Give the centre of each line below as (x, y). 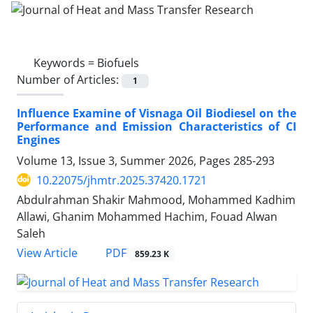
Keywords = (65, 63)
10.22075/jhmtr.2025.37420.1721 (122, 180)
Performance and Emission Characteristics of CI (156, 126)
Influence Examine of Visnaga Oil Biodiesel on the (156, 113)
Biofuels (118, 63)
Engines (38, 139)
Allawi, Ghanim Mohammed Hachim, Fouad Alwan (147, 216)
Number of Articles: (69, 79)
